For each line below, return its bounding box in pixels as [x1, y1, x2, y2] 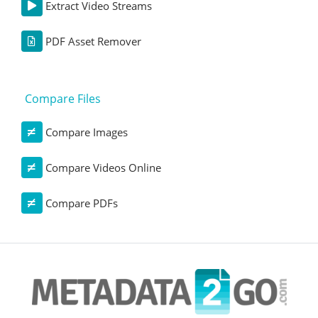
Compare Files [24, 90, 101, 106]
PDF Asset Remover [45, 33, 141, 48]
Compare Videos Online [45, 160, 161, 175]
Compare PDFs [45, 195, 118, 210]
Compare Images [45, 124, 128, 139]
